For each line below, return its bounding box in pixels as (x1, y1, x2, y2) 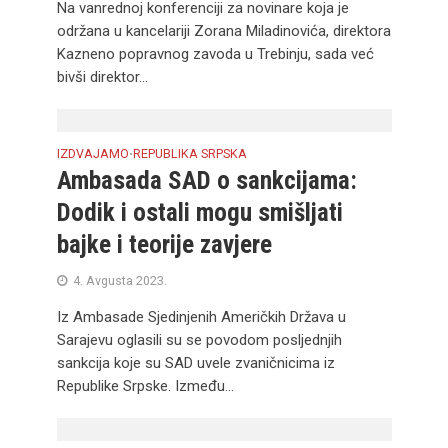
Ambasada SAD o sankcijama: (56, 166, 357, 195)
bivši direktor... (56, 68, 148, 86)
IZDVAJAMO (56, 146, 129, 161)
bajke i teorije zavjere (56, 230, 272, 259)
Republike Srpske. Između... (56, 377, 234, 395)
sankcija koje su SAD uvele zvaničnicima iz (56, 354, 335, 372)
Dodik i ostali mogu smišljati (56, 198, 343, 227)
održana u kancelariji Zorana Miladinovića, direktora (56, 22, 391, 40)
